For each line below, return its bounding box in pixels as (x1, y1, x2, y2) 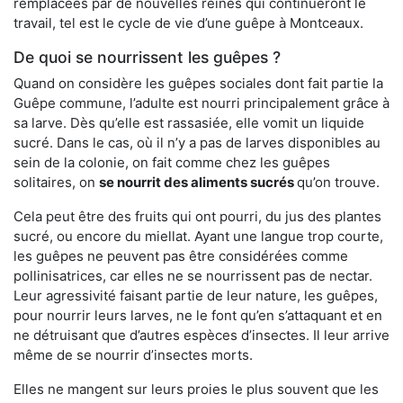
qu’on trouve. (297, 173, 380, 191)
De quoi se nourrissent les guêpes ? (13, 47, 281, 67)
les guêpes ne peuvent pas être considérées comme (13, 246, 348, 264)
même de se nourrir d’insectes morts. (13, 345, 253, 363)
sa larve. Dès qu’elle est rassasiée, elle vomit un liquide (13, 113, 364, 131)
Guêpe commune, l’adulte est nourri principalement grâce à (13, 94, 390, 112)
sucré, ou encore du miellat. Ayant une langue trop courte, (13, 227, 383, 245)
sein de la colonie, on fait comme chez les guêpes (13, 153, 330, 171)
